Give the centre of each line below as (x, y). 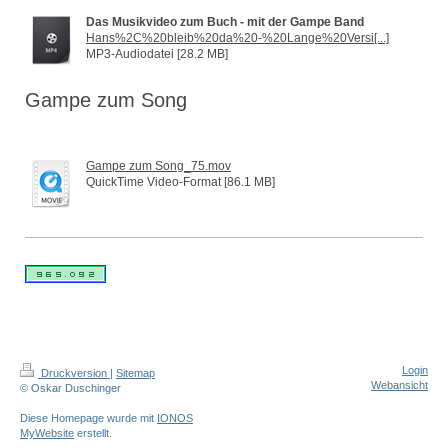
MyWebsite (47, 433)
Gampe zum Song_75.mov (158, 166)
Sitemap (135, 373)
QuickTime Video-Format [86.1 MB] (180, 182)
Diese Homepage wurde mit (88, 418)
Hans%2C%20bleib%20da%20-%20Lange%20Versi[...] (237, 38)
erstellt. (93, 433)
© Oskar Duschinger (70, 388)
